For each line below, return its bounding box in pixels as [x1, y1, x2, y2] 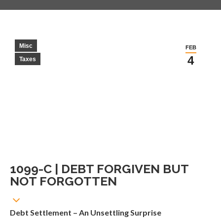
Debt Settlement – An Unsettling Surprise [10, 208, 161, 217]
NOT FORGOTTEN [10, 174, 117, 188]
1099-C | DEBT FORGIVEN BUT [10, 161, 188, 176]
